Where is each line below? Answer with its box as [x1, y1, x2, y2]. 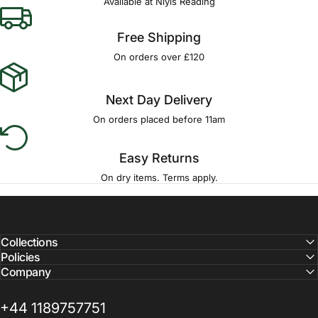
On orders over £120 [114, 51, 204, 62]
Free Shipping [117, 30, 201, 45]
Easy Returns [119, 150, 199, 165]
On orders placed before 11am [93, 114, 225, 125]
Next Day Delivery [106, 92, 212, 107]
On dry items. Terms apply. [100, 172, 218, 183]
